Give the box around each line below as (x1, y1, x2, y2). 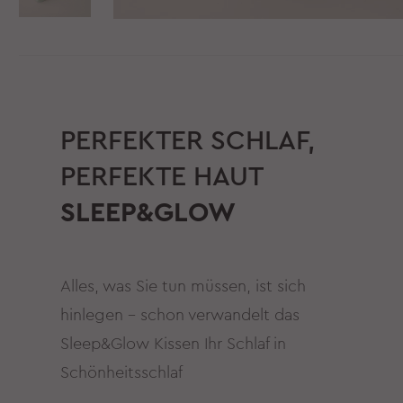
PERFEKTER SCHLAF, (60, 127, 316, 155)
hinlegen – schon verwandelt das (60, 306, 300, 323)
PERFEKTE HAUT (60, 163, 264, 191)
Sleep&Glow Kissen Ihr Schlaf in (60, 335, 287, 352)
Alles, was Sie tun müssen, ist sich (60, 277, 307, 294)
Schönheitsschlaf (60, 363, 184, 381)
